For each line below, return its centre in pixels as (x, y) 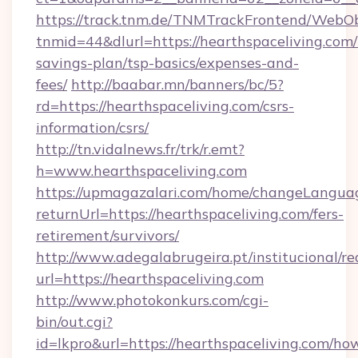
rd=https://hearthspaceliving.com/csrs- (165, 106)
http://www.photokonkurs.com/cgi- (152, 300)
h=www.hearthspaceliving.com (141, 171)
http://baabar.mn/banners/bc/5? (177, 84)
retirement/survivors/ (107, 235)
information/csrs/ (92, 127)
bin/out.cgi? (74, 322)
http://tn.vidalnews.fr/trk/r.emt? (140, 149)
